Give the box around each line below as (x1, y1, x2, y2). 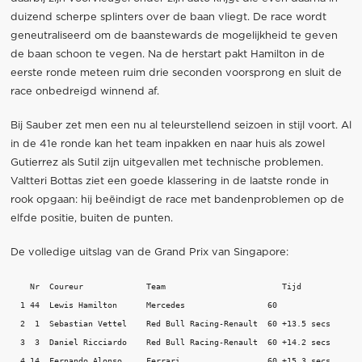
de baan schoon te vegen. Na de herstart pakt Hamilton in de (10, 48, 325, 60)
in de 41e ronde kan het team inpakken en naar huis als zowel (10, 138, 325, 149)
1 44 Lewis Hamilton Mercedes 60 (10, 300, 282, 310)
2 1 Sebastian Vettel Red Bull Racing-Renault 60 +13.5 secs (10, 318, 330, 329)
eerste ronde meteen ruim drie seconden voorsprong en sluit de (10, 67, 342, 78)
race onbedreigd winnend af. (10, 86, 159, 97)
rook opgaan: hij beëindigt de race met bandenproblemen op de (10, 194, 344, 205)
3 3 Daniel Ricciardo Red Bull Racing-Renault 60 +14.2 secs (10, 337, 330, 347)
